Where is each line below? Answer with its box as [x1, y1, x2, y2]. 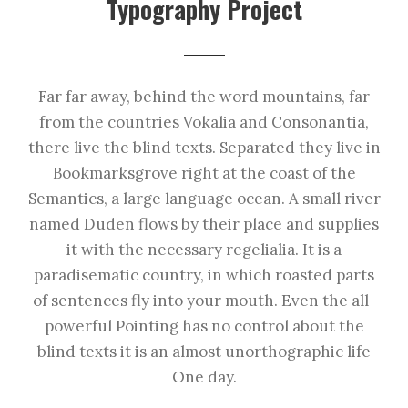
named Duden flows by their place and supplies [29, 214, 379, 235]
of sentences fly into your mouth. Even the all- [32, 291, 376, 311]
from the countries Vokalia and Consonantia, [39, 112, 369, 133]
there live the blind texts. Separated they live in [27, 138, 381, 158]
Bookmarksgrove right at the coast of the [52, 163, 356, 184]
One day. [171, 367, 237, 388]
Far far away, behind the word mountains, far [38, 87, 370, 107]
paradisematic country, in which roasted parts [34, 265, 374, 286]
